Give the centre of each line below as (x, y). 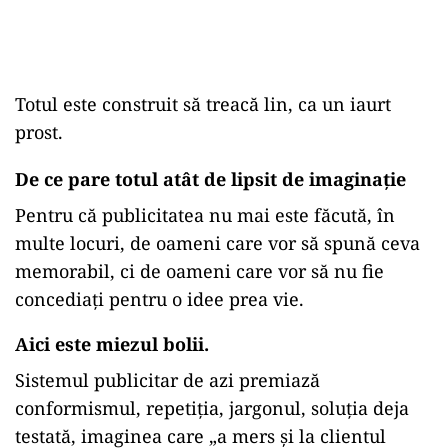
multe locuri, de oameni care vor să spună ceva (217, 243)
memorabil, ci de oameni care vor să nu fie (199, 271)
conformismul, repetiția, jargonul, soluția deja (212, 408)
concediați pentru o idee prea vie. (159, 299)
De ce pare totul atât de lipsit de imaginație (210, 179)
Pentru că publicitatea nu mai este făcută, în (205, 215)
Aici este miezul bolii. (112, 344)
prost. (39, 132)
